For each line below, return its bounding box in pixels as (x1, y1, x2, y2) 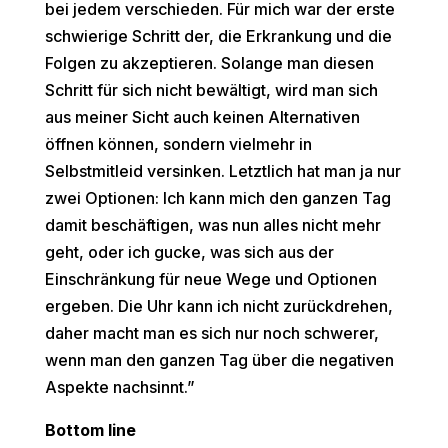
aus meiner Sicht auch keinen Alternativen (44, 107, 360, 128)
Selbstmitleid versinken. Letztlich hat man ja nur (44, 161, 401, 182)
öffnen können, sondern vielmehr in (44, 134, 312, 155)
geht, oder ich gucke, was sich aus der (44, 242, 334, 263)
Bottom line (44, 420, 136, 441)
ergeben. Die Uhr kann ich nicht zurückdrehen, (44, 296, 393, 317)
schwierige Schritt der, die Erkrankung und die (44, 26, 392, 47)
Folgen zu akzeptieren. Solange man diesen (44, 53, 374, 74)
